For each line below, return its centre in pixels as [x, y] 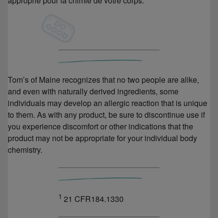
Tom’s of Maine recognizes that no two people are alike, [103, 79]
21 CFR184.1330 [93, 199]
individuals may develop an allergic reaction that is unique [108, 103]
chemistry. [25, 149]
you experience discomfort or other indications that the [100, 126]
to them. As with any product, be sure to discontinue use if [106, 114]
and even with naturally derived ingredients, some [93, 91]
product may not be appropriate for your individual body [102, 138]
